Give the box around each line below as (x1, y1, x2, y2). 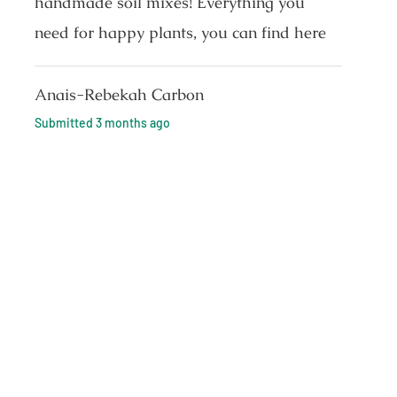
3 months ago (96, 114, 171, 130)
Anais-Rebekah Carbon (35, 83, 205, 105)
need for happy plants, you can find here (35, 21, 327, 43)
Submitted (35, 114, 97, 130)
